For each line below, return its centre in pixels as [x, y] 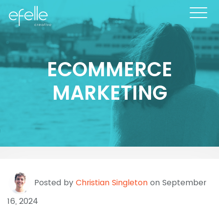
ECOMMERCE [109, 70]
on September [177, 183]
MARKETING [109, 93]
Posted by [54, 183]
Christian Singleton [112, 183]
